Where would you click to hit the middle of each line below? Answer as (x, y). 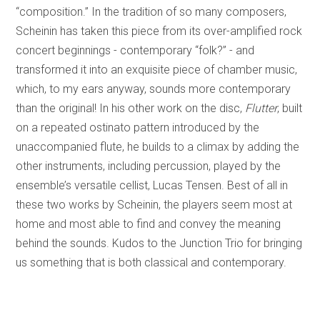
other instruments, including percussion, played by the (149, 166)
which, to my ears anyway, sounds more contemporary (154, 89)
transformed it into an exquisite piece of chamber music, (157, 70)
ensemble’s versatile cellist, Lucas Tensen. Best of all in (152, 186)
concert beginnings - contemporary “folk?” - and (135, 51)
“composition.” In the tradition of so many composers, (151, 12)
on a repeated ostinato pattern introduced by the (138, 128)
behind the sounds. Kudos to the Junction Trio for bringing (159, 244)
